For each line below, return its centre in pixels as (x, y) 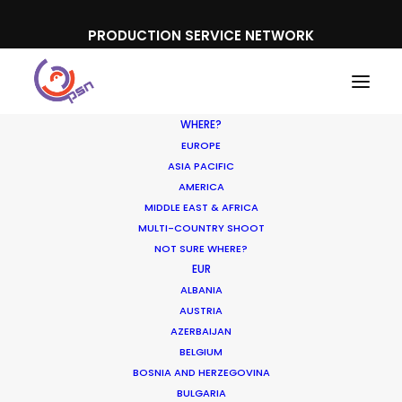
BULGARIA (201, 393)
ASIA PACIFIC (201, 166)
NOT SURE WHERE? (201, 249)
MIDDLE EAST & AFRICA (201, 207)
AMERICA (201, 187)
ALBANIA (201, 290)
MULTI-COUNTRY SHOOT (201, 228)
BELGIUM (201, 352)
